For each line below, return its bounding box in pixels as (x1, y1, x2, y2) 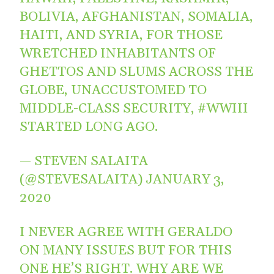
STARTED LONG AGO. (20, 118, 158, 136)
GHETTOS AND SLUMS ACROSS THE (20, 63, 254, 81)
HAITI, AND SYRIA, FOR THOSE (20, 26, 223, 44)
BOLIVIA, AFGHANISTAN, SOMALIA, (20, 8, 254, 26)
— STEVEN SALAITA (20, 152, 149, 170)
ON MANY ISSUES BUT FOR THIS (20, 242, 232, 259)
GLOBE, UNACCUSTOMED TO (20, 81, 207, 99)
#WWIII (198, 100, 249, 117)
